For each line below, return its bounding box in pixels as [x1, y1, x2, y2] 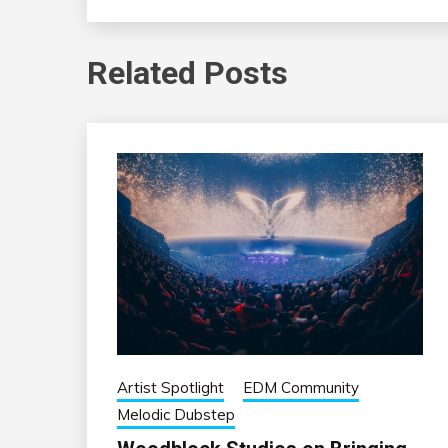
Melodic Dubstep [117, 405, 235, 425]
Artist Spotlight [117, 378, 224, 398]
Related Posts [87, 53, 288, 92]
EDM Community [243, 378, 359, 398]
